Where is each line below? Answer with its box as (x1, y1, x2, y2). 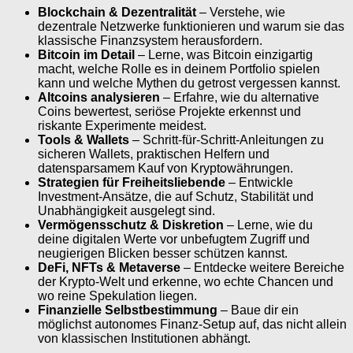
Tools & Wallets (38, 132, 129, 147)
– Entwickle (225, 175, 293, 189)
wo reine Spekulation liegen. (38, 288, 197, 303)
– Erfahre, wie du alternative (160, 90, 319, 104)
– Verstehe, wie (196, 5, 285, 19)
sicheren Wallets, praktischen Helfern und (38, 147, 269, 161)
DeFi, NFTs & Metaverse (38, 260, 180, 274)
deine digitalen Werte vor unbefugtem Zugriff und (38, 232, 310, 246)
